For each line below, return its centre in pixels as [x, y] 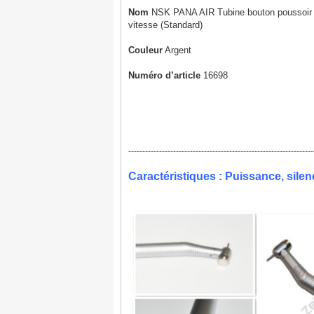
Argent [177, 50]
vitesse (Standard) [165, 25]
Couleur [145, 50]
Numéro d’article [164, 75]
